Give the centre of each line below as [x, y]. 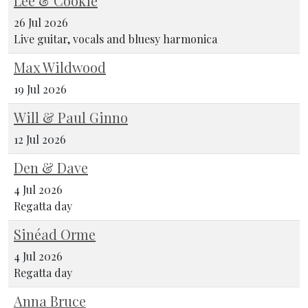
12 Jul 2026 [40, 139]
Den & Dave [51, 167]
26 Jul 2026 [41, 22]
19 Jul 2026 [40, 89]
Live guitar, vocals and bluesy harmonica [115, 38]
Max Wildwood [60, 67]
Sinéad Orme [55, 234]
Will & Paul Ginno [71, 117]
